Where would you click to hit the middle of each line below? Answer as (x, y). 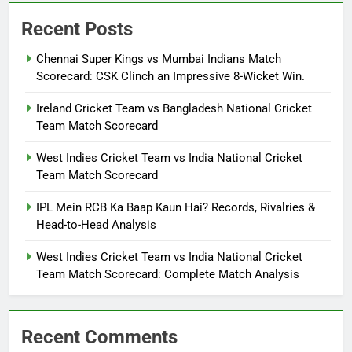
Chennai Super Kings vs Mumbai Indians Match (159, 59)
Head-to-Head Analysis (96, 224)
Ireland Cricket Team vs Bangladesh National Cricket (174, 108)
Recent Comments (99, 337)
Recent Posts (77, 29)
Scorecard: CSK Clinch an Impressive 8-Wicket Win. (170, 76)
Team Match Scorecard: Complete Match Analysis (168, 274)
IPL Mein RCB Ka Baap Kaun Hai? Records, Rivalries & (176, 207)
